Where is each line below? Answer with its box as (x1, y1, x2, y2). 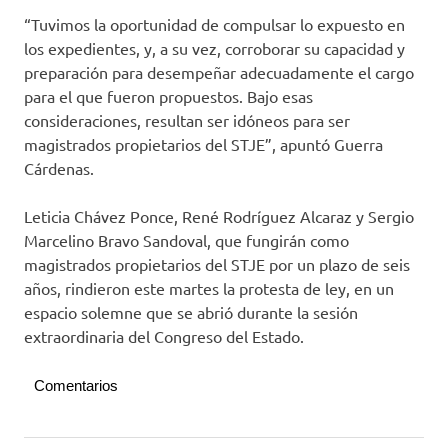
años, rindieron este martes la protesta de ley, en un (24, 278, 394, 299)
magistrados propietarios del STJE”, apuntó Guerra (24, 134, 383, 155)
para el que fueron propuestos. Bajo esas (24, 86, 313, 107)
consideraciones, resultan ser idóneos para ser (24, 110, 350, 131)
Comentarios (34, 377, 118, 395)
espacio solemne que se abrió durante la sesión (24, 302, 358, 323)
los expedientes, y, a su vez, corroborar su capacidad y (24, 38, 405, 59)
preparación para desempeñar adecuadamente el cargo (24, 62, 414, 83)
